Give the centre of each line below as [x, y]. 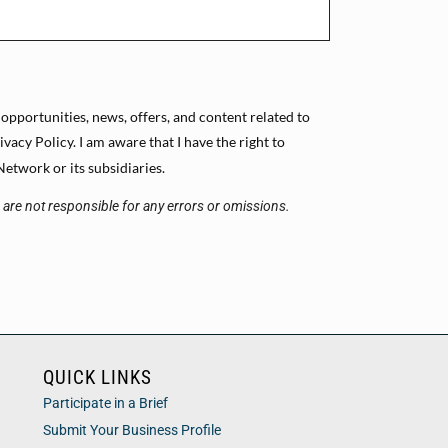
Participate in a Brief [105, 404]
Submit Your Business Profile [131, 431]
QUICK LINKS [97, 378]
